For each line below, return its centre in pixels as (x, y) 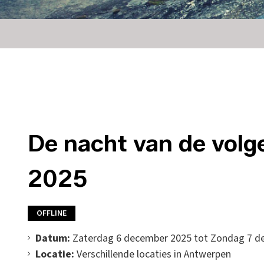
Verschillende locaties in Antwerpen (153, 254)
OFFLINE (52, 213)
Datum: (53, 238)
